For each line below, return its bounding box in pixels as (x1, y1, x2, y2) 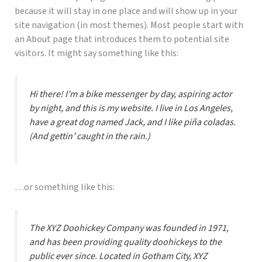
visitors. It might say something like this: (14, 47, 178, 60)
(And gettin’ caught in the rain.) (29, 130, 150, 143)
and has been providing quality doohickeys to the (29, 236, 222, 249)
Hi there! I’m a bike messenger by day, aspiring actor (29, 88, 232, 101)
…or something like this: (14, 180, 115, 194)
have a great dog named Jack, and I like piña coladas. (29, 116, 236, 129)
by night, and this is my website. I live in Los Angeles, (29, 102, 233, 115)
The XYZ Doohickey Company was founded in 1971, (29, 222, 229, 235)
